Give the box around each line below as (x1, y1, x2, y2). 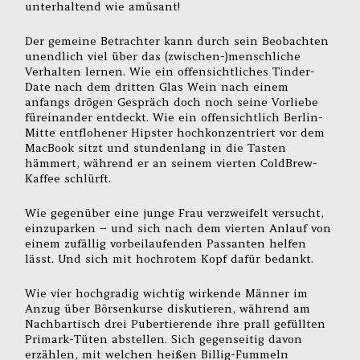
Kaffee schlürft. (25, 171, 112, 186)
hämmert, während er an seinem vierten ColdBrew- (25, 156, 318, 171)
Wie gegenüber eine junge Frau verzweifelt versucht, (25, 206, 325, 220)
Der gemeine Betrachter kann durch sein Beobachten (25, 34, 329, 49)
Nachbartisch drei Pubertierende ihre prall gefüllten (25, 316, 326, 331)
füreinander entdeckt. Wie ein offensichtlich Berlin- (25, 110, 324, 125)
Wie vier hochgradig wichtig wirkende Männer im (25, 285, 309, 301)
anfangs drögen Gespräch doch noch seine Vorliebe (25, 95, 319, 110)
